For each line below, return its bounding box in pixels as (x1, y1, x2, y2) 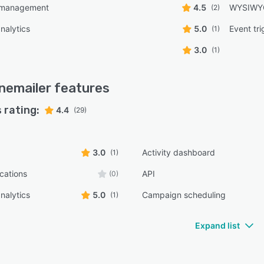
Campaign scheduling (142, 190, 226, 200)
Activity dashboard (142, 147, 216, 157)
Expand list (195, 220, 240, 230)
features (51, 80, 110, 96)
